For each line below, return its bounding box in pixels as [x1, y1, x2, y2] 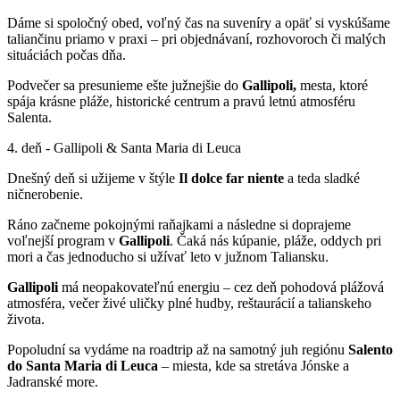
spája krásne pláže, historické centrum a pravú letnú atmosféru [7, 93, 355, 109]
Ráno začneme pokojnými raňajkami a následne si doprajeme [7, 216, 351, 232]
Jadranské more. [7, 373, 98, 389]
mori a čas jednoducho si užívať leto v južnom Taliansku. [7, 248, 329, 264]
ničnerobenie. [7, 186, 83, 202]
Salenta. [7, 109, 52, 125]
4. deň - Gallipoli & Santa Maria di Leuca [7, 139, 241, 155]
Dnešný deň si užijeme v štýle [7, 170, 179, 186]
